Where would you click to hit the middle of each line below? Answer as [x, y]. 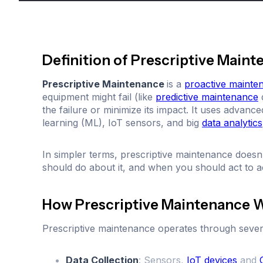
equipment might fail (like [99, 97]
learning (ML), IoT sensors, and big [122, 123]
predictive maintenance [207, 97]
